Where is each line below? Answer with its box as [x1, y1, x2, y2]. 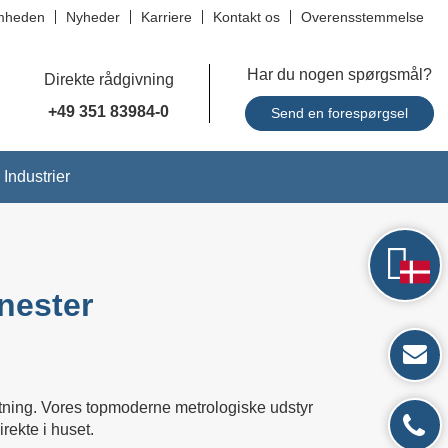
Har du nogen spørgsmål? [246, 66, 432, 83]
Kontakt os [212, 9, 280, 25]
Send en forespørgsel [270, 105, 408, 121]
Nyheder [65, 9, 120, 25]
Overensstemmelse [300, 9, 424, 25]
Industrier [3, 168, 70, 185]
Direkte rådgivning [43, 71, 174, 88]
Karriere [140, 9, 192, 25]
